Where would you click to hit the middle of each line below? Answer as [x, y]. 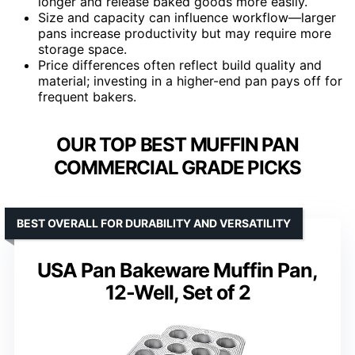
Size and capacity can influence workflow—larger [187, 17]
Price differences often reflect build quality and [180, 65]
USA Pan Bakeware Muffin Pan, [177, 270]
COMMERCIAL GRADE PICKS [177, 167]
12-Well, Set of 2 [177, 292]
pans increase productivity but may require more [185, 33]
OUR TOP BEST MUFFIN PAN [177, 144]
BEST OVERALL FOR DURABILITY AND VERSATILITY [154, 223]
